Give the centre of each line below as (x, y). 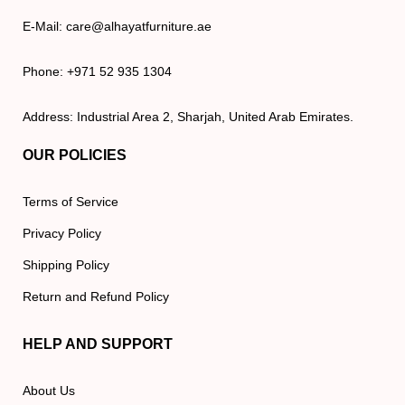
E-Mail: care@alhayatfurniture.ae (117, 26)
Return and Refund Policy (96, 296)
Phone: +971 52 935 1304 (97, 71)
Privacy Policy (62, 233)
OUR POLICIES (75, 155)
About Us (49, 390)
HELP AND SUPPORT (98, 344)
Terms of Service (71, 201)
